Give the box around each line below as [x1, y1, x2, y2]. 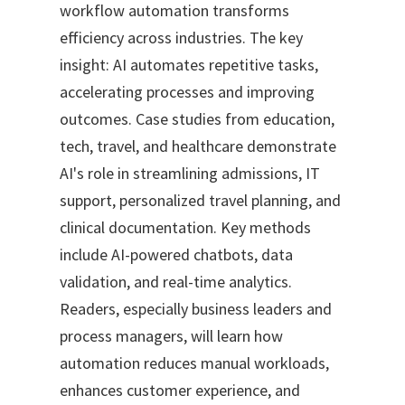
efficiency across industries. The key [60, 27, 303, 49]
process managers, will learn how [60, 325, 283, 347]
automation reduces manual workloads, [60, 353, 329, 374]
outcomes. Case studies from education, [60, 108, 334, 130]
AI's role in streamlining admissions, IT [60, 163, 320, 184]
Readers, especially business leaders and [60, 298, 332, 320]
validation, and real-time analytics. [60, 271, 292, 293]
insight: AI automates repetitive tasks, [60, 54, 318, 76]
